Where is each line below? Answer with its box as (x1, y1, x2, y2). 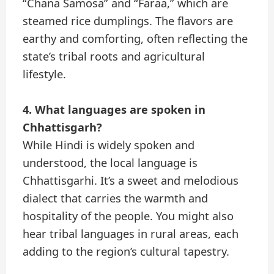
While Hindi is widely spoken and (23, 138, 195, 153)
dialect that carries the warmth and (23, 191, 209, 206)
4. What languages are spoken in (23, 102, 206, 117)
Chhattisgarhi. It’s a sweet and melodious (23, 173, 239, 188)
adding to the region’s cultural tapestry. (23, 244, 230, 259)
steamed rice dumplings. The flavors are (23, 13, 234, 28)
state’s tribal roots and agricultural (23, 48, 206, 64)
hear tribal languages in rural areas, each (23, 226, 239, 242)
